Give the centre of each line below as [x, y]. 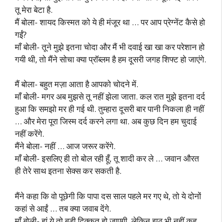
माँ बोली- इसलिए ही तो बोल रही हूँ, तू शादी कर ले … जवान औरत [107, 158]
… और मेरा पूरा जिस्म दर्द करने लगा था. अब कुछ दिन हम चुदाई [106, 121]
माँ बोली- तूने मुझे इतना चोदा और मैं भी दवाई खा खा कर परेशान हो [110, 47]
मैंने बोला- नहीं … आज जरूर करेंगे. [65, 146]
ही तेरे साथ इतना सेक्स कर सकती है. [68, 171]
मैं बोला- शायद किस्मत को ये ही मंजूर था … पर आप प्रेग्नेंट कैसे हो [110, 22]
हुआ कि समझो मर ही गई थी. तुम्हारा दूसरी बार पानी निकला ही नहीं [110, 109]
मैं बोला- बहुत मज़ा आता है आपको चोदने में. [77, 84]
